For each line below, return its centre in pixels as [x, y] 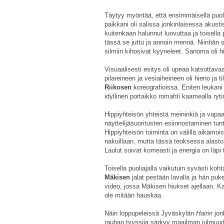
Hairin [205, 213]
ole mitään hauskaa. [134, 195]
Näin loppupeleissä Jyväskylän [150, 213]
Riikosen [118, 87]
